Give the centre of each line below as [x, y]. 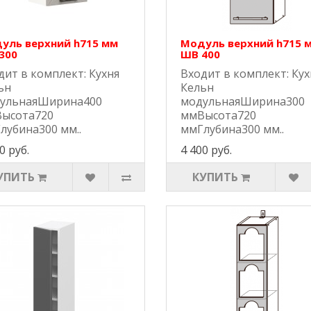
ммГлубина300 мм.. [232, 129]
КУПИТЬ [215, 177]
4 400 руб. [206, 150]
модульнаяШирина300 [242, 102]
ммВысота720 [218, 116]
